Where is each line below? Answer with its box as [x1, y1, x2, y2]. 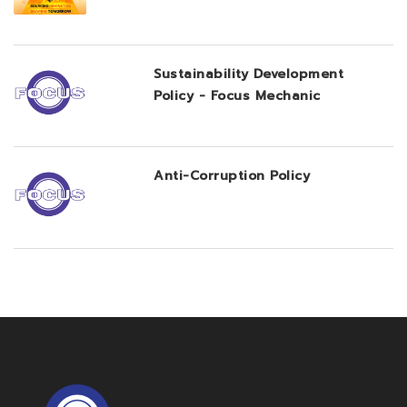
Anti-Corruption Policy [154, 166, 311, 185]
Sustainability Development [154, 65, 344, 84]
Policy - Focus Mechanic [154, 86, 321, 105]
